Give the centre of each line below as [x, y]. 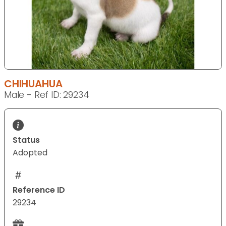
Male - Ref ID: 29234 [47, 95]
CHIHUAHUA [33, 84]
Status [26, 140]
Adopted [30, 153]
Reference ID [39, 190]
